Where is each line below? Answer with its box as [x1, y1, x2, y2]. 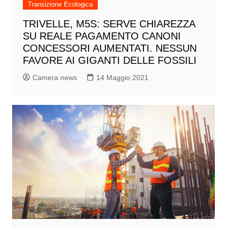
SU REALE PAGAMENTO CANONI [22, 30, 181, 42]
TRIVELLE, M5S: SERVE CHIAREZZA [22, 18, 195, 29]
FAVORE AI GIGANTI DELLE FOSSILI [22, 54, 197, 66]
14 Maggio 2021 [96, 73, 148, 82]
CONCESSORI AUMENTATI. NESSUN [22, 42, 197, 54]
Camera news [32, 73, 77, 82]
